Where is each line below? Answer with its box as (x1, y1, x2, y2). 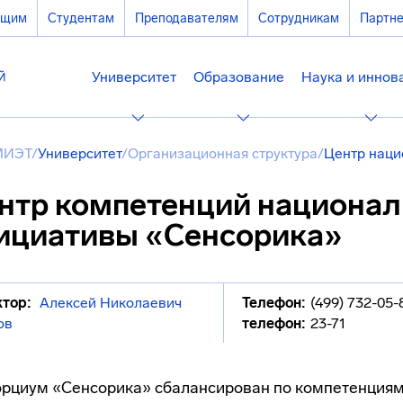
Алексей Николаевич (40, 294, 182, 311)
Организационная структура (128, 145, 318, 162)
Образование (193, 68, 285, 85)
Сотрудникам (258, 10, 340, 26)
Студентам (47, 10, 114, 26)
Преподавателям (134, 10, 238, 26)
